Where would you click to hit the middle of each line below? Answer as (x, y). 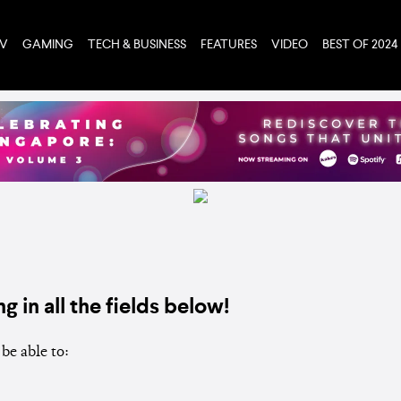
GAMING (48, 45)
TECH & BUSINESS (137, 45)
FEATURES (229, 45)
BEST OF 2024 (360, 45)
